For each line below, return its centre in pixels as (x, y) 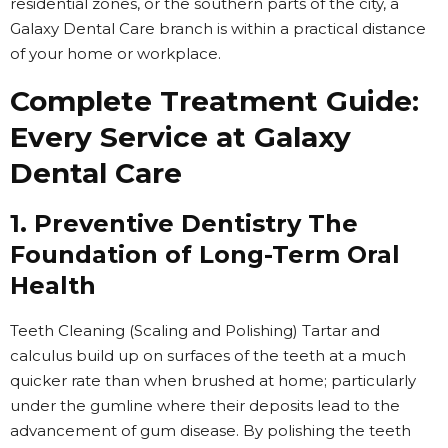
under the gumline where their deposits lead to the (205, 405)
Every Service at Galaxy (180, 136)
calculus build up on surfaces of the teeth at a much (208, 355)
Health (53, 285)
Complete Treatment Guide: (214, 100)
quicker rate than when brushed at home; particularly (213, 380)
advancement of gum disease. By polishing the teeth (210, 430)
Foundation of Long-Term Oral (205, 254)
